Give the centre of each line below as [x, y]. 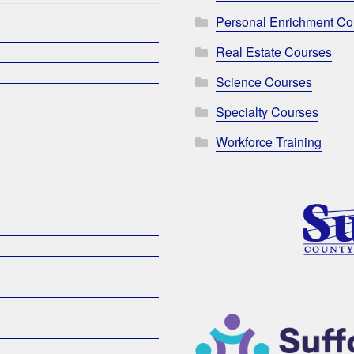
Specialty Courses [267, 112]
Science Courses [264, 82]
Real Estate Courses [274, 52]
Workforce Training [269, 142]
